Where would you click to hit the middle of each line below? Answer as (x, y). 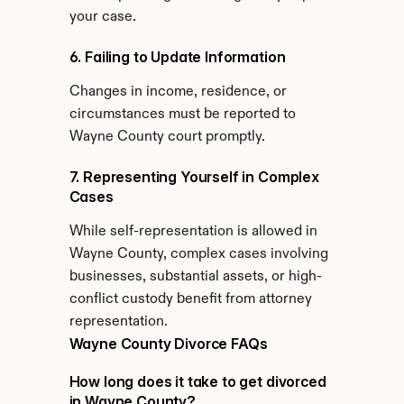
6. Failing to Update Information (177, 57)
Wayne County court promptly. (167, 137)
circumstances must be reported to (182, 115)
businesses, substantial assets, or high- (195, 277)
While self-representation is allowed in (193, 232)
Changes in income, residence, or (178, 92)
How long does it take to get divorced (197, 381)
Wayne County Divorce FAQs (168, 344)
